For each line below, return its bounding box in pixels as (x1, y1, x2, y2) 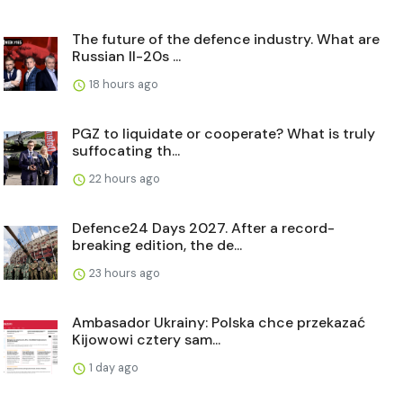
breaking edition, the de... (72, 236, 242, 255)
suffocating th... (72, 141, 180, 161)
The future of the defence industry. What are (72, 30, 380, 49)
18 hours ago (86, 76, 158, 93)
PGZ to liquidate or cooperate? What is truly (72, 124, 375, 144)
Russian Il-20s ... (72, 47, 181, 67)
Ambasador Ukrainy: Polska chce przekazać (72, 313, 365, 333)
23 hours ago (86, 265, 160, 282)
